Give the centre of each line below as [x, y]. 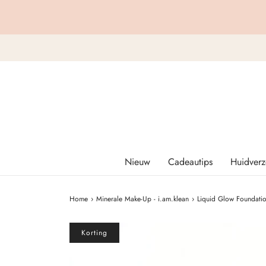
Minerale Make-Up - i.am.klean [142, 199]
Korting [94, 232]
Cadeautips [190, 161]
